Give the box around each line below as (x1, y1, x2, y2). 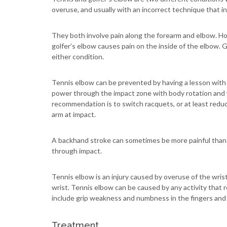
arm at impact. (52, 110, 96, 119)
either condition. (52, 52, 104, 61)
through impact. (52, 146, 102, 155)
